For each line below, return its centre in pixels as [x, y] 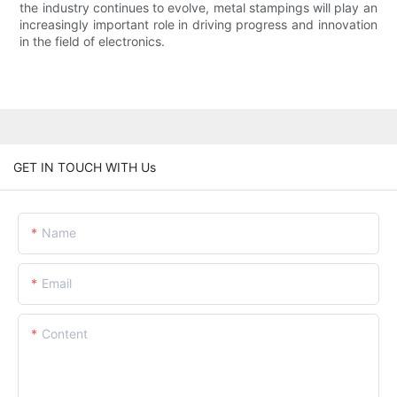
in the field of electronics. [93, 42]
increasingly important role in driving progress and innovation [198, 25]
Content [65, 333]
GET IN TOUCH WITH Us [85, 167]
